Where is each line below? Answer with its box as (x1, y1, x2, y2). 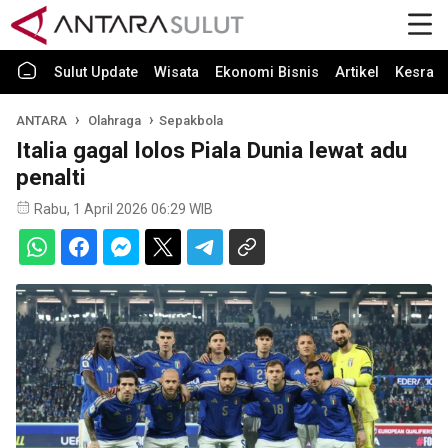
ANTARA (16, 113, 67, 128)
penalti (16, 164, 86, 190)
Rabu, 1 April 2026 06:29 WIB (34, 201, 213, 217)
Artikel (335, 64, 379, 81)
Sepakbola (158, 113, 223, 128)
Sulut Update (54, 64, 138, 81)
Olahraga (88, 113, 145, 128)
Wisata (154, 64, 199, 81)
